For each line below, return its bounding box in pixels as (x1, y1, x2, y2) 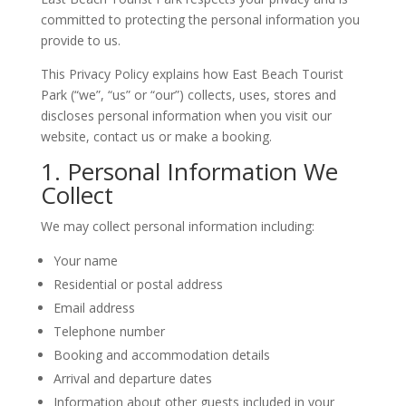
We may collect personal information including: (40, 217, 314, 236)
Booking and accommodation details (53, 346, 270, 364)
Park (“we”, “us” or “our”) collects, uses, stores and (40, 86, 336, 104)
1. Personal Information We (40, 155, 338, 188)
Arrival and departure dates (53, 370, 212, 388)
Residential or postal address (53, 275, 223, 294)
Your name (53, 252, 118, 270)
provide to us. (40, 32, 121, 50)
